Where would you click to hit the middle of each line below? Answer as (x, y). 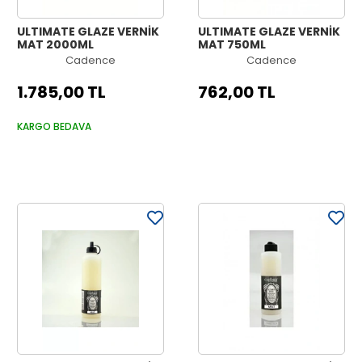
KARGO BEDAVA (54, 126)
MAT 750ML (232, 44)
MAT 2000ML (55, 44)
